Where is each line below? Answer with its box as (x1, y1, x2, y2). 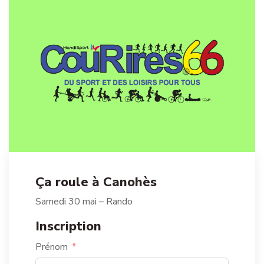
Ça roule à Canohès (35, 173, 157, 191)
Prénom (35, 240, 68, 253)
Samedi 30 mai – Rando (35, 194, 133, 208)
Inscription (35, 217, 101, 235)
